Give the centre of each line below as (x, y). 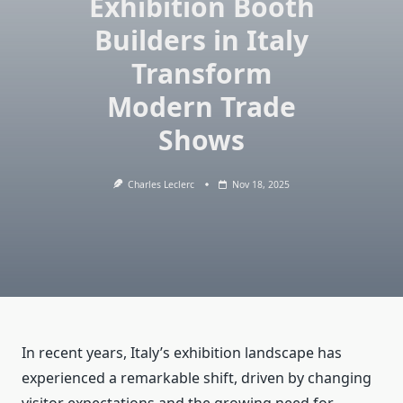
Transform (201, 73)
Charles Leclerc (161, 184)
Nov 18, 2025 (261, 184)
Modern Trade (201, 107)
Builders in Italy (201, 40)
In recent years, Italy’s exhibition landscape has (182, 353)
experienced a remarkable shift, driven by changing (197, 378)
